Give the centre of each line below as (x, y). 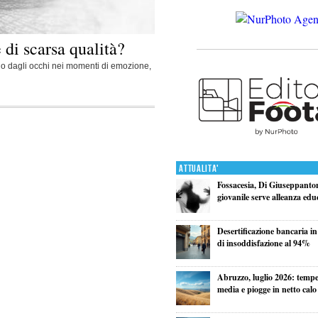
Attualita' (199, 168)
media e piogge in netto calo (267, 289)
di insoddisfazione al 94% (263, 243)
